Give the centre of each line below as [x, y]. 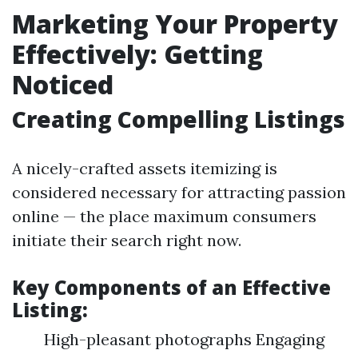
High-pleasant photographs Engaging [184, 339]
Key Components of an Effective [171, 287]
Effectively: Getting [137, 54]
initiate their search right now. [127, 240]
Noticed [63, 84]
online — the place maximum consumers [164, 216]
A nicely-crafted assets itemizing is [145, 168]
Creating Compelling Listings [179, 119]
